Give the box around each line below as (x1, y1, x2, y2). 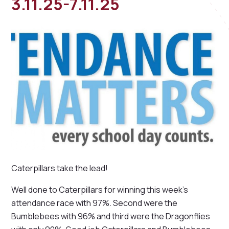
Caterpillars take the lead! (11, 163, 108, 174)
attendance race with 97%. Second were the (11, 197, 178, 209)
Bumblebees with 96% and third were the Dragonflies (11, 211, 211, 222)
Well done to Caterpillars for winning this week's (11, 184, 189, 196)
